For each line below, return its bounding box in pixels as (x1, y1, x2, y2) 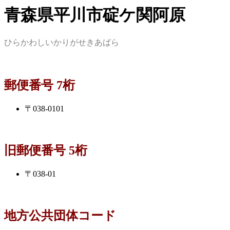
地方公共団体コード (4, 208, 116, 222)
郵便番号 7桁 (4, 79, 75, 92)
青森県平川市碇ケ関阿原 (4, 6, 185, 24)
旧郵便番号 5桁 (4, 144, 87, 158)
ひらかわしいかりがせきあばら (4, 38, 119, 47)
